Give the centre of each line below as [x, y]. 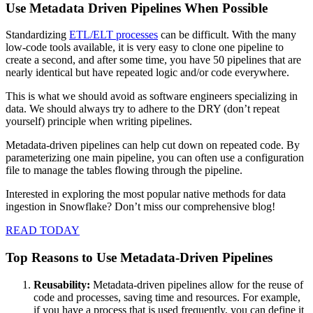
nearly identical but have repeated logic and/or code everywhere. [147, 73]
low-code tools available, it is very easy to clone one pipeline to [145, 48]
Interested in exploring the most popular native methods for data [146, 194]
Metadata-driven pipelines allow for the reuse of [197, 284]
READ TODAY [43, 231]
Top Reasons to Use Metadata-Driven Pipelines [139, 258]
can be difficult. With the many [227, 35]
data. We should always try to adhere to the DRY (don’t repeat [143, 109]
